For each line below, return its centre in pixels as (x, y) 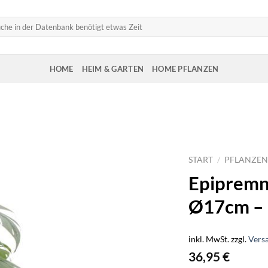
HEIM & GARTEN (113, 68)
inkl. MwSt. (209, 239)
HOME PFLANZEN (185, 68)
